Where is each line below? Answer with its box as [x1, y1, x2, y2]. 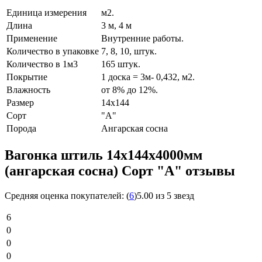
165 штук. [101, 59, 140, 70]
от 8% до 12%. [101, 85, 158, 95]
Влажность [6, 85, 50, 95]
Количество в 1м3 [6, 59, 78, 70]
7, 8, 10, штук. [101, 46, 157, 57]
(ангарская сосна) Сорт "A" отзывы [5, 163, 235, 179]
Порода [6, 123, 36, 134]
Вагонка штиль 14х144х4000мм [5, 147, 202, 163]
